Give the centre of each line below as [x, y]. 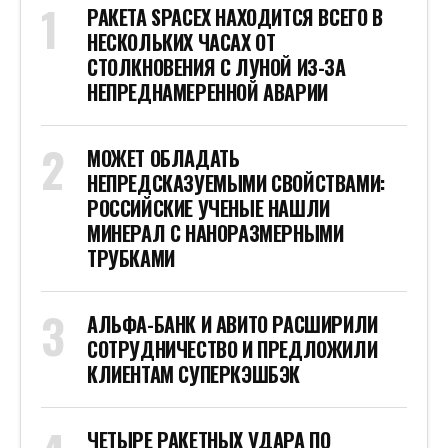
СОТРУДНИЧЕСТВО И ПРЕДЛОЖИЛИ [232, 349]
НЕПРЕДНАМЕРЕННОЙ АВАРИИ [207, 92]
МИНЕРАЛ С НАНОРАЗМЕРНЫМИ [215, 233]
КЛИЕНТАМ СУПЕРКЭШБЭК [193, 374]
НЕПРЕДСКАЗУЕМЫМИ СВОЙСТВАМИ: [236, 183]
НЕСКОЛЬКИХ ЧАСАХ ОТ [181, 42]
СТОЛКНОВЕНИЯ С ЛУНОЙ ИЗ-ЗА [216, 67]
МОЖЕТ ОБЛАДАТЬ [163, 158]
